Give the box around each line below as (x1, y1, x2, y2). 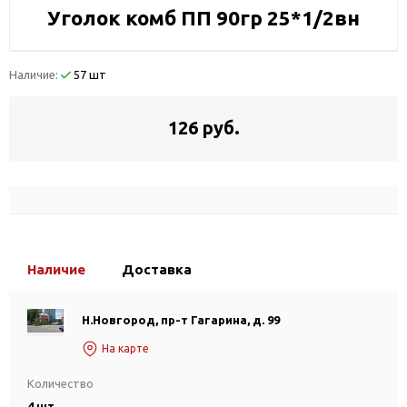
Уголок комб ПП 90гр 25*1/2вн (47, 6, 360, 29)
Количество (27, 377, 94, 390)
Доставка (122, 262, 192, 277)
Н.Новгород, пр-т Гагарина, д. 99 (82, 313, 280, 326)
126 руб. (167, 117, 240, 138)
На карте (102, 342, 149, 354)
